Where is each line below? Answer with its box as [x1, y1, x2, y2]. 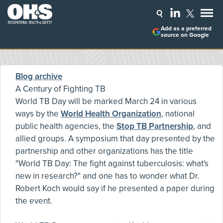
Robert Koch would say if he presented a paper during [15, 183, 215, 194]
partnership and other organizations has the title [15, 146, 193, 156]
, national [161, 109, 195, 119]
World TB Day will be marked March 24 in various [15, 96, 197, 107]
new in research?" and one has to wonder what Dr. [15, 171, 200, 181]
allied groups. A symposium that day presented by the [15, 133, 215, 144]
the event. [15, 196, 52, 206]
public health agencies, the [15, 121, 116, 131]
